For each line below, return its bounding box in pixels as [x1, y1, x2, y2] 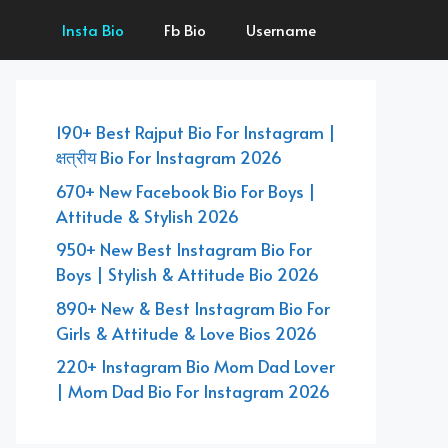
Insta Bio [62, 19, 124, 40]
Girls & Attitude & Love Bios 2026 [56, 320, 317, 345]
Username [246, 19, 316, 40]
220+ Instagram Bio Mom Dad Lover [56, 354, 335, 378]
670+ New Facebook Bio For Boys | [56, 178, 316, 203]
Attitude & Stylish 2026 [56, 203, 239, 228]
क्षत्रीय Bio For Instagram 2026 [56, 145, 282, 169]
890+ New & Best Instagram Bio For [56, 295, 330, 320]
